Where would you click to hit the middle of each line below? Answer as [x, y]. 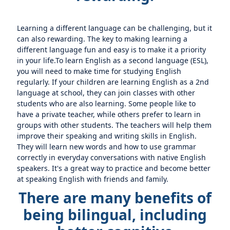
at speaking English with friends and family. [93, 179]
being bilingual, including [115, 215]
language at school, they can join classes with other [106, 93]
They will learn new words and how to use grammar [107, 147]
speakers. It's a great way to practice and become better [114, 168]
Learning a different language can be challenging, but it [115, 28]
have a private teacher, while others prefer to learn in [109, 114]
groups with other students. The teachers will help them [114, 125]
